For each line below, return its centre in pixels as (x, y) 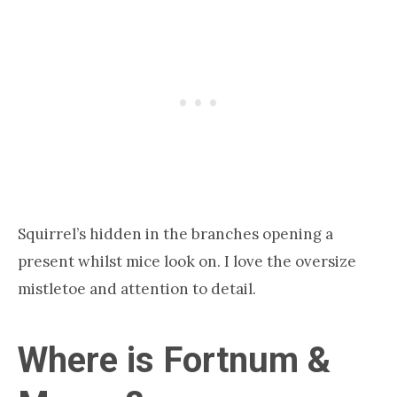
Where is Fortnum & (174, 360)
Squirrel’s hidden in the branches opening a (175, 234)
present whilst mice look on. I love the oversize (187, 261)
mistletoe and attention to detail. (137, 288)
